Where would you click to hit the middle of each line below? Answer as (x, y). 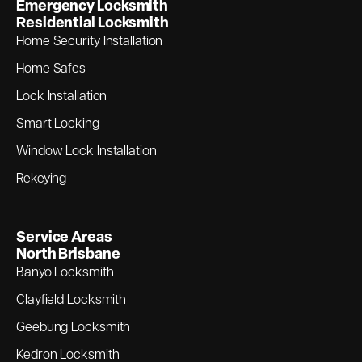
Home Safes (51, 68)
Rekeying (42, 178)
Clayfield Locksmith (72, 299)
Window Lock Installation (86, 150)
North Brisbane (68, 254)
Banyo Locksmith (65, 271)
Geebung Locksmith (74, 326)
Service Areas (64, 237)
